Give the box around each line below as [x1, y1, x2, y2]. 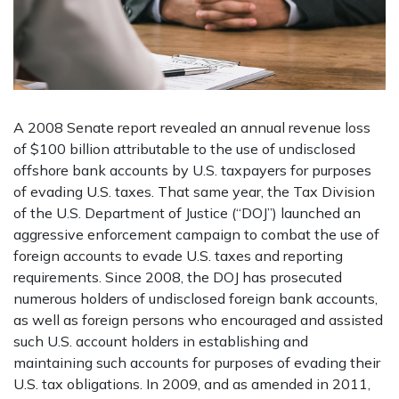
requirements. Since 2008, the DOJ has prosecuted [13, 268, 342, 286]
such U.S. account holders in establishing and [13, 332, 308, 350]
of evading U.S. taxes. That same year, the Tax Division [13, 183, 375, 200]
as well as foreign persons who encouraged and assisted [13, 311, 383, 329]
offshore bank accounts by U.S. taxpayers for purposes [13, 161, 371, 179]
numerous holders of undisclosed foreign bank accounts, [13, 289, 378, 307]
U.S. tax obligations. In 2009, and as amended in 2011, [13, 375, 370, 393]
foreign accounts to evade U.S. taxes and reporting [13, 247, 343, 265]
